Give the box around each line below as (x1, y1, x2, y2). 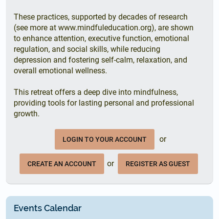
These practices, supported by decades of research (14, 12, 188, 22)
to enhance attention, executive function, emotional (14, 34, 189, 43)
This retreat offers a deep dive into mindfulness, (14, 88, 178, 97)
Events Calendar (14, 203, 82, 213)
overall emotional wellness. (14, 66, 107, 75)
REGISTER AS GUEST (126, 160, 190, 168)
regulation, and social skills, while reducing (14, 44, 160, 54)
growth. (14, 109, 40, 118)
